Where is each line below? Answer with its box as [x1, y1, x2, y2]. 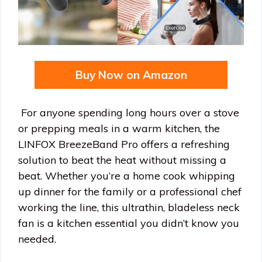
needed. [18, 232, 56, 246]
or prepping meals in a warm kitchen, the [18, 122, 220, 136]
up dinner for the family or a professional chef [18, 185, 242, 199]
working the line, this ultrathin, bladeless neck [18, 201, 240, 215]
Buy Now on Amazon [75, 68, 187, 82]
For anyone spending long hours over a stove [18, 106, 239, 120]
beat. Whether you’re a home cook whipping [18, 169, 235, 183]
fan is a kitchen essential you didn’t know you [18, 216, 239, 230]
